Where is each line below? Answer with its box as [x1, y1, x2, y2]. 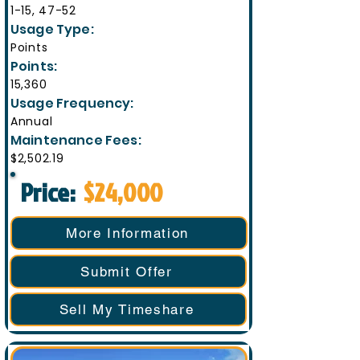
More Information [65, 225, 190, 241]
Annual [10, 113, 53, 129]
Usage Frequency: [10, 94, 137, 112]
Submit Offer [80, 264, 173, 280]
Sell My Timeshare [59, 301, 194, 317]
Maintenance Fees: [10, 131, 144, 149]
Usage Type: [10, 20, 96, 39]
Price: [20, 174, 80, 210]
